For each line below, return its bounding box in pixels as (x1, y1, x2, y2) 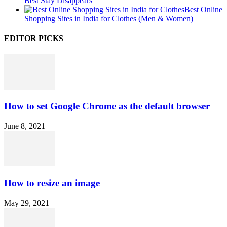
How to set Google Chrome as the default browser (4, 101, 210, 112)
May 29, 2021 (4, 198, 49, 207)
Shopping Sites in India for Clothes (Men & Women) (24, 14, 193, 23)
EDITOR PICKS (4, 34, 63, 43)
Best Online (184, 5, 222, 14)
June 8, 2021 (4, 122, 45, 131)
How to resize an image (4, 177, 100, 188)
